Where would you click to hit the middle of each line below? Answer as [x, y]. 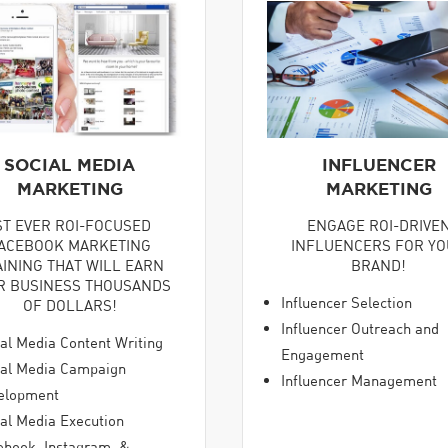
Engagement [322, 354]
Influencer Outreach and [360, 328]
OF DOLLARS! [69, 304]
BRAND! [378, 264]
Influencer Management [359, 380]
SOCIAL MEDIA [69, 164]
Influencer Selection [346, 302]
